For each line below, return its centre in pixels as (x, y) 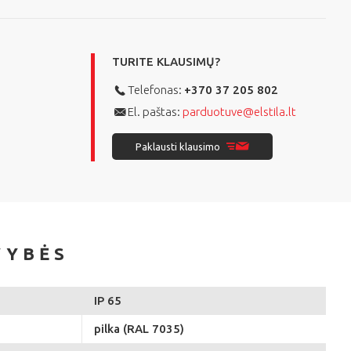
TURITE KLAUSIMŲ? (166, 62)
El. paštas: (155, 112)
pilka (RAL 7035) (139, 329)
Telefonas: (156, 90)
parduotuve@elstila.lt (239, 112)
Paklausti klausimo (178, 147)
